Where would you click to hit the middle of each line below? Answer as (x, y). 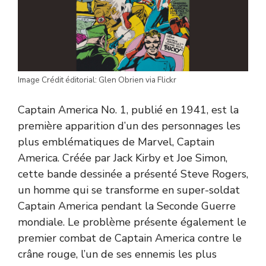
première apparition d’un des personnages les (129, 126)
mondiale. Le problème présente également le (132, 222)
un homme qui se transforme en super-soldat (129, 190)
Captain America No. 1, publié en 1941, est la (128, 110)
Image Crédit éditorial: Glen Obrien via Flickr (97, 80)
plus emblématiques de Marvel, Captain (116, 142)
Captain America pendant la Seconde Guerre (127, 206)
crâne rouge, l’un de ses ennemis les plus (117, 254)
